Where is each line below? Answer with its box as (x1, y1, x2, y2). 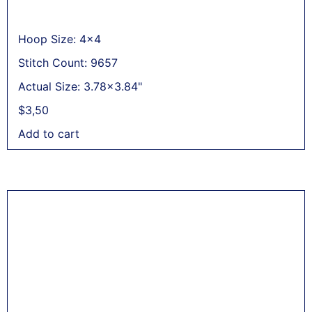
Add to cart (18, 126, 79, 141)
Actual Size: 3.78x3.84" (18, 79, 142, 93)
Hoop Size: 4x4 (18, 31, 101, 46)
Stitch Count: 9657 (18, 55, 118, 70)
